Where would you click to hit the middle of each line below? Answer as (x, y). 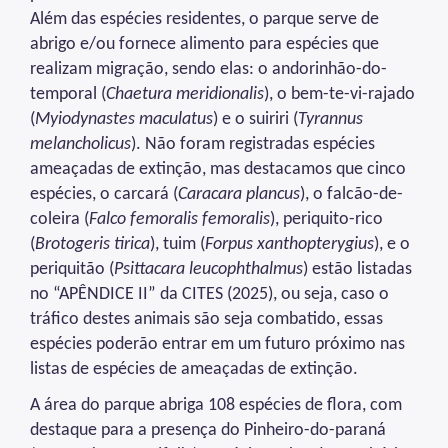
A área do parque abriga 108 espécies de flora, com (216, 406)
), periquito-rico (326, 220)
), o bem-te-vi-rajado (339, 95)
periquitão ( (72, 270)
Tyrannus (330, 120)
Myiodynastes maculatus (124, 120)
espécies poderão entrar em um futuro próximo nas (217, 345)
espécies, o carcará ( (104, 195)
